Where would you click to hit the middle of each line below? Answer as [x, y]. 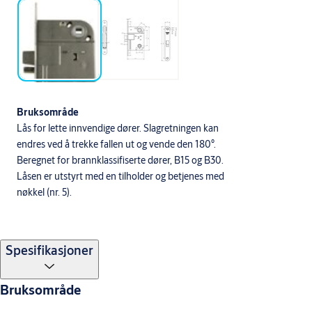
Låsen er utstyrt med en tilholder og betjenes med [120, 176]
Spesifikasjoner [49, 250]
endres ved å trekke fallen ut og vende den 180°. [116, 144]
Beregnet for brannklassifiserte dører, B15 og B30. [120, 160]
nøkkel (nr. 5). [44, 192]
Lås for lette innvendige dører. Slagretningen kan [118, 128]
